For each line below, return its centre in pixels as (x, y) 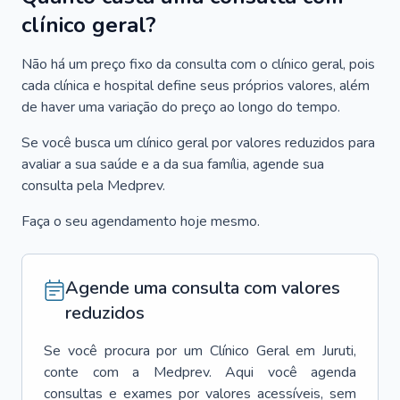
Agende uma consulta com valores (203, 288)
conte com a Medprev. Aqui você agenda (200, 372)
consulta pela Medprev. (93, 186)
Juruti (338, 351)
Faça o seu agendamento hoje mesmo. (141, 221)
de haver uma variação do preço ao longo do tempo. (181, 107)
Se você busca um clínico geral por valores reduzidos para (198, 143)
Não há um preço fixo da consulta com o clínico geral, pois (198, 64)
